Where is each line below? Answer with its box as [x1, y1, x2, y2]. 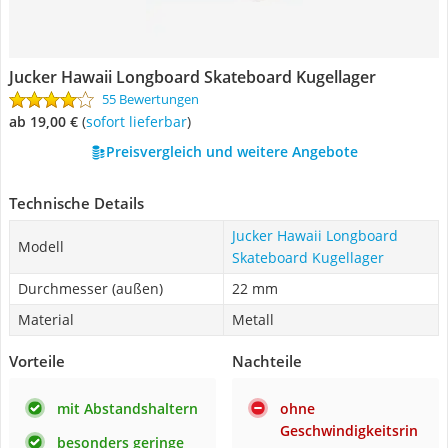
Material [18, 310, 74, 329]
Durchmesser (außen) [18, 279, 163, 298]
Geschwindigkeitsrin [280, 421, 418, 440]
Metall [232, 310, 274, 329]
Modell [18, 237, 64, 256]
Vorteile [9, 351, 65, 371]
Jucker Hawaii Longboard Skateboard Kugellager [9, 66, 376, 88]
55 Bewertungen [102, 90, 199, 108]
